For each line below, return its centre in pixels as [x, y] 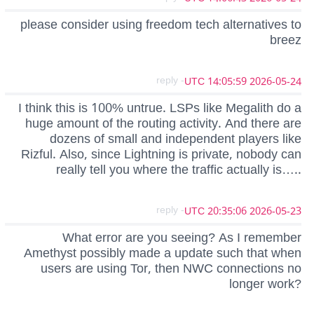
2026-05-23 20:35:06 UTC [275, 211]
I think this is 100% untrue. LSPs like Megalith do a [160, 108]
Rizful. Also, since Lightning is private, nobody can [161, 154]
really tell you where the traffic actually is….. [179, 170]
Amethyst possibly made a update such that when [163, 253]
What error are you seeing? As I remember [182, 238]
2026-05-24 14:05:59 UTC [275, 81]
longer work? [265, 284]
